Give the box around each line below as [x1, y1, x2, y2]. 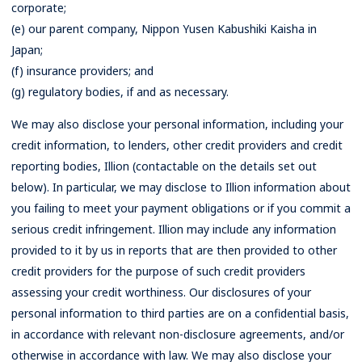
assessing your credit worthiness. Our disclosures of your [11, 284, 311, 300]
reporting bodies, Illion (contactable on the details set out [11, 158, 317, 174]
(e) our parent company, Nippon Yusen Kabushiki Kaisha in [11, 21, 317, 36]
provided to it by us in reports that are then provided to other [11, 242, 337, 258]
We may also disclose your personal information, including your [11, 116, 343, 132]
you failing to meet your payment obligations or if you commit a [11, 200, 351, 216]
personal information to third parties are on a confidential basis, [11, 305, 349, 321]
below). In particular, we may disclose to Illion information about [11, 179, 351, 195]
